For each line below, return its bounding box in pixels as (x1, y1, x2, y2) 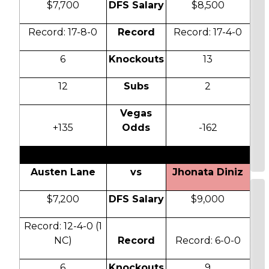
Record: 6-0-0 (175, 235, 241, 247)
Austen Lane (30, 166, 95, 178)
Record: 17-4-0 (174, 26, 242, 38)
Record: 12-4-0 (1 (23, 220, 102, 232)
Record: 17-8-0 (28, 26, 97, 38)
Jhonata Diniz (172, 166, 243, 178)
